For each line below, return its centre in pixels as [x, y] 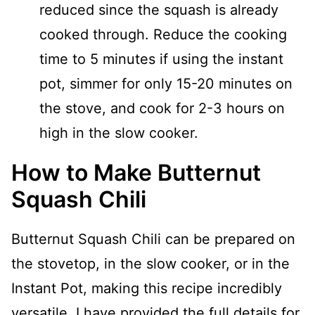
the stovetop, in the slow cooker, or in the [150, 264]
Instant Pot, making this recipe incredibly [147, 288]
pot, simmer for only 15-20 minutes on [166, 84]
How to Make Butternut [136, 173]
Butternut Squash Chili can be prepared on [153, 239]
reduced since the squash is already [159, 10]
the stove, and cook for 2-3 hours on [162, 108]
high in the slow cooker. [119, 133]
